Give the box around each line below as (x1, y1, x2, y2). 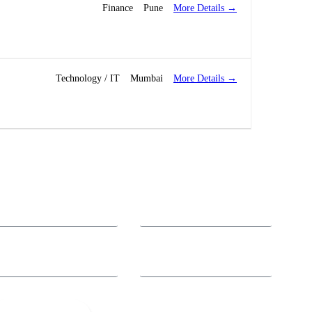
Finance (102, 3, 133, 14)
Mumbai (130, 73, 163, 84)
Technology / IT (56, 73, 120, 84)
